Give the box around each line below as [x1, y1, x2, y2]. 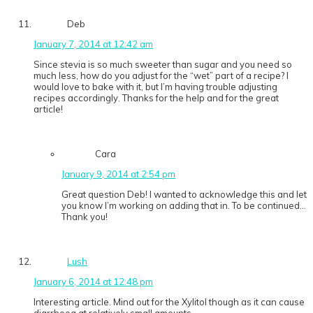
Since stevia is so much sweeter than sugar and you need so [34, 59, 292, 71]
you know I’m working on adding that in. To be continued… [61, 200, 306, 212]
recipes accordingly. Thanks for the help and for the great [34, 92, 279, 104]
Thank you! [61, 211, 108, 223]
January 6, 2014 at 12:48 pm [34, 276, 153, 288]
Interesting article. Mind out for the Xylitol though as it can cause [34, 296, 305, 308]
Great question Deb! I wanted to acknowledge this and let [61, 189, 307, 201]
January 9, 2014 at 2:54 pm [61, 168, 175, 180]
